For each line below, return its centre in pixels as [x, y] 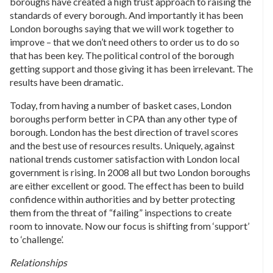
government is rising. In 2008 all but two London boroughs [130, 172]
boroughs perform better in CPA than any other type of [124, 118]
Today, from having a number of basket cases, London [121, 105]
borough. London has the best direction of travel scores [124, 132]
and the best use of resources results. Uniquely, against [122, 145]
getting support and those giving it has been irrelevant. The [131, 68]
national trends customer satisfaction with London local [125, 158]
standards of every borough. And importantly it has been [126, 15]
